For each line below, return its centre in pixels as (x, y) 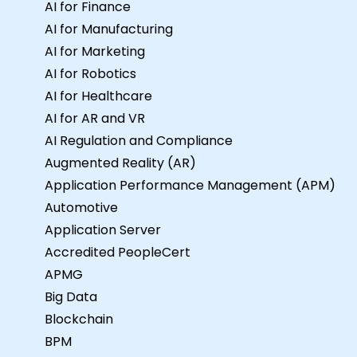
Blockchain (79, 319)
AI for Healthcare (98, 96)
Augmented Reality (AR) (120, 163)
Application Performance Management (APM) (190, 185)
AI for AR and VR (95, 118)
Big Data (71, 296)
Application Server (103, 229)
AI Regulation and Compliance (139, 140)
